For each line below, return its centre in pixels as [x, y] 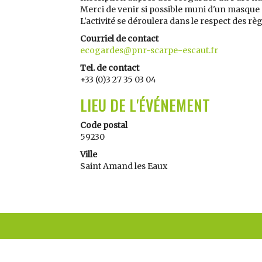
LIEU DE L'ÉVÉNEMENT [145, 105]
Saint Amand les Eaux [124, 166]
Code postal [104, 125]
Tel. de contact [110, 68]
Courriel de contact [119, 39]
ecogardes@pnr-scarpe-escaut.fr [149, 50]
